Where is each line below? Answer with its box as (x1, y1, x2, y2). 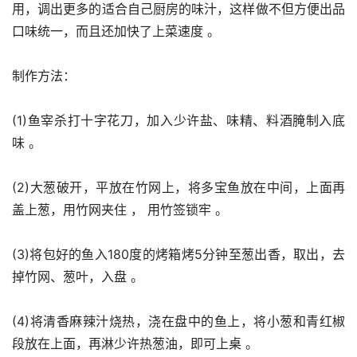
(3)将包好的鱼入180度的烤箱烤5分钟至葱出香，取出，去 (12, 246, 345, 262)
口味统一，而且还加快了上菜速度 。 (12, 23, 220, 39)
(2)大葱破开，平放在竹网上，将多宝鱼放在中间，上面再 (12, 179, 345, 195)
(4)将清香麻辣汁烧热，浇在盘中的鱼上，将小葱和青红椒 (12, 313, 345, 329)
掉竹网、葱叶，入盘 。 (12, 269, 143, 284)
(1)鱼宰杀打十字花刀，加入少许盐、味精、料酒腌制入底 (12, 112, 345, 128)
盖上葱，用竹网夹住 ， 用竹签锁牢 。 (12, 202, 228, 218)
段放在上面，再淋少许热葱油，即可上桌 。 (12, 335, 258, 351)
